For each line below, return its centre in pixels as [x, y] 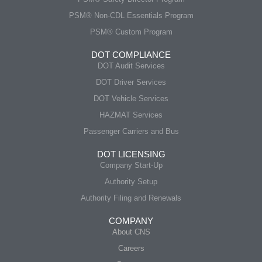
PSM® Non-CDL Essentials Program [131, 15]
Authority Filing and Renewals [131, 198]
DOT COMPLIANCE [131, 55]
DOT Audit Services [131, 66]
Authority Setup [131, 182]
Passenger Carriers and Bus [131, 131]
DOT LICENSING [131, 154]
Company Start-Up [131, 165]
